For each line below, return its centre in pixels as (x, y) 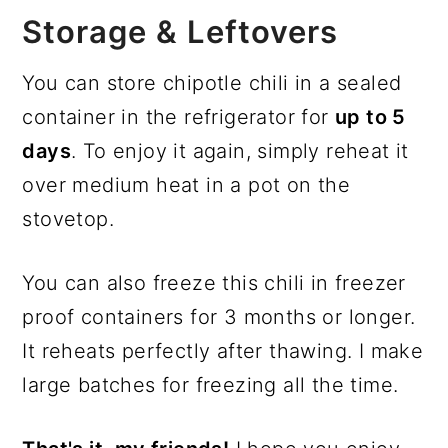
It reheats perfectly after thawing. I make (223, 350)
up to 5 (370, 116)
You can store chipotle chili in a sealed (212, 82)
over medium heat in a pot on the (186, 184)
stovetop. (68, 218)
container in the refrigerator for (178, 116)
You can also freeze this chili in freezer (214, 282)
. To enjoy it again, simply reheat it (240, 150)
